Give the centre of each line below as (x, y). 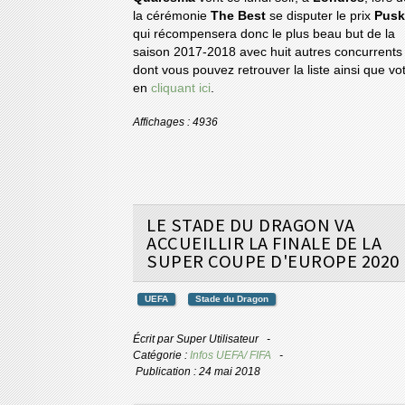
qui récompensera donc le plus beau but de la (264, 34)
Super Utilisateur (217, 339)
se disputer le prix (320, 16)
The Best (238, 16)
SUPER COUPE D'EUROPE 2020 (273, 262)
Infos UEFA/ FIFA (231, 356)
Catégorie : (161, 356)
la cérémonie (172, 16)
